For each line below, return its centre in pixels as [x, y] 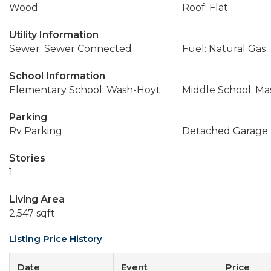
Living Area [37, 199]
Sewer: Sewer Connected [70, 49]
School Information [57, 76]
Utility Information [54, 35]
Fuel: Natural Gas [224, 49]
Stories [27, 158]
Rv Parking [36, 131]
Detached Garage [225, 131]
